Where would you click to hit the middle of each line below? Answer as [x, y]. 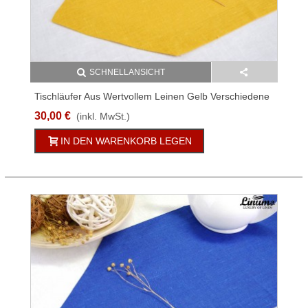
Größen [51, 111]
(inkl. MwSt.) [103, 117]
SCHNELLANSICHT [127, 73]
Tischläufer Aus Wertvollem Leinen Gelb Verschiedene [152, 97]
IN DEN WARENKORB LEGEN [126, 141]
